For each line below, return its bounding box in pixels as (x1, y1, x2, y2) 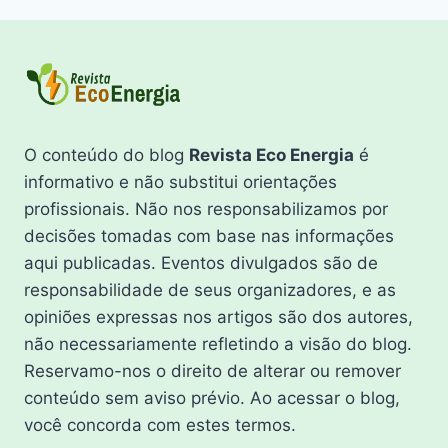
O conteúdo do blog (24, 144, 189, 165)
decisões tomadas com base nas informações (24, 225, 394, 246)
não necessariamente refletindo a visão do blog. (24, 333, 412, 354)
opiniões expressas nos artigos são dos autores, (24, 306, 413, 327)
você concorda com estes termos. (24, 414, 296, 435)
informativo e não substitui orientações (24, 171, 337, 192)
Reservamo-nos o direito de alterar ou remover (24, 360, 401, 381)
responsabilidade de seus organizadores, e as (24, 279, 396, 300)
